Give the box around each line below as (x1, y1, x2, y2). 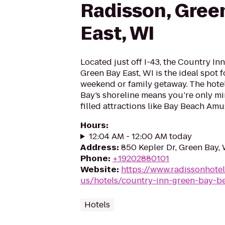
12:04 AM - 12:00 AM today (88, 131, 192, 142)
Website (80, 164, 117, 175)
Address (80, 142, 117, 153)
